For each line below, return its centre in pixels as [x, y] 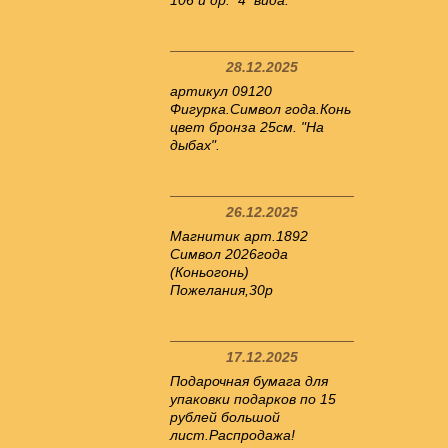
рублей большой [225, 417]
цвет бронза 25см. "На [247, 127]
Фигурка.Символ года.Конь [260, 109]
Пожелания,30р [221, 290]
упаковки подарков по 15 [253, 399]
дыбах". [195, 145]
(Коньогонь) [209, 272]
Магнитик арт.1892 [239, 236]
